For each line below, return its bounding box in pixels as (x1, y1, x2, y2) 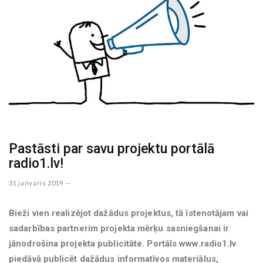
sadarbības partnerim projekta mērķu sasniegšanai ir (9, 222, 230, 234)
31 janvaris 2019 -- (9, 178, 71, 187)
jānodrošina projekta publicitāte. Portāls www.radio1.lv (9, 238, 237, 249)
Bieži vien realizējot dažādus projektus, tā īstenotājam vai (9, 207, 248, 218)
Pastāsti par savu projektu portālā (9, 140, 214, 157)
